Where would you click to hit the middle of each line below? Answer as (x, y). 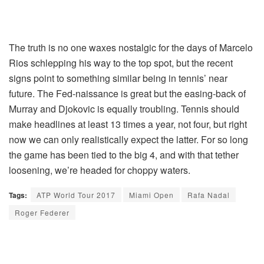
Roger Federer (42, 212)
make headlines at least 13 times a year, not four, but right (128, 124)
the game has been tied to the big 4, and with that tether (124, 154)
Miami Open (151, 194)
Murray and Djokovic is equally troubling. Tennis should (124, 108)
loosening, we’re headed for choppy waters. (100, 170)
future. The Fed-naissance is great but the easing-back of (127, 93)
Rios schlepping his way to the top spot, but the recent (121, 62)
